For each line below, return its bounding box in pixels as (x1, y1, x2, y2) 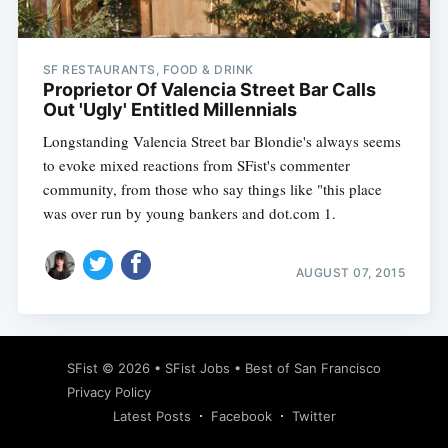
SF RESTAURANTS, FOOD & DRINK (42, 62, 254, 78)
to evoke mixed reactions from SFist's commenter (42, 155, 350, 176)
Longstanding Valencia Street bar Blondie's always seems (42, 131, 401, 152)
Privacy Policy (67, 384, 151, 401)
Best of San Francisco (245, 360, 381, 377)
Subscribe (324, 308, 406, 329)
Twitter (291, 408, 336, 425)
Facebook (210, 408, 272, 425)
